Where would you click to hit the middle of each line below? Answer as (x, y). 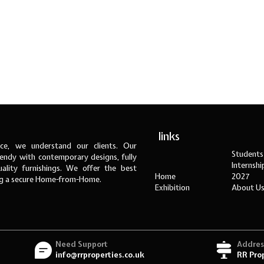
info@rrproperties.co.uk (100, 255)
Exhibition (173, 187)
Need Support (82, 245)
